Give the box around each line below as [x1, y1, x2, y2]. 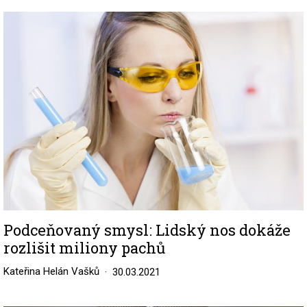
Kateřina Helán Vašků [3, 265, 99, 278]
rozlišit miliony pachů [3, 238, 165, 258]
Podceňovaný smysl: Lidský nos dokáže [3, 220, 291, 241]
